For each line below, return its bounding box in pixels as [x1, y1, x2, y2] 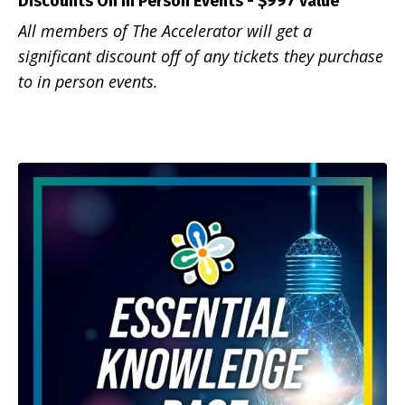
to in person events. [18, 71, 158, 93]
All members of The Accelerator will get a [18, 20, 312, 42]
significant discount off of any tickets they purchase [18, 45, 383, 68]
